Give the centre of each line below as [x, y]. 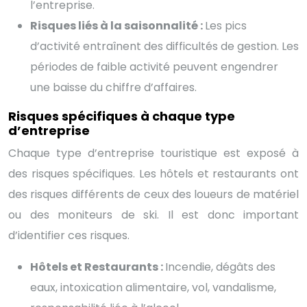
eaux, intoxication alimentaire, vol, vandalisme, [153, 287]
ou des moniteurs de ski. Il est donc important [153, 214]
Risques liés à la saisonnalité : [118, 25]
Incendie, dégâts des [220, 267]
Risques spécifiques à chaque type [122, 116]
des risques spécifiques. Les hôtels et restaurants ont [153, 173]
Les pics [226, 25]
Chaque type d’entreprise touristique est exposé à [153, 153]
